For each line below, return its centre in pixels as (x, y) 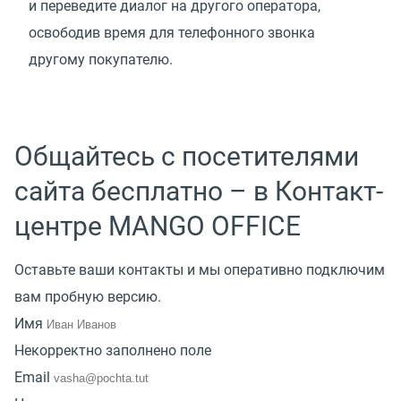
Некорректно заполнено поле (113, 350)
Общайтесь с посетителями (187, 156)
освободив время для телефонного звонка (172, 32)
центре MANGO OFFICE (158, 226)
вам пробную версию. (88, 296)
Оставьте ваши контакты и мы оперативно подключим (200, 269)
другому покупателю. (101, 59)
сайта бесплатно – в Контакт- (199, 191)
